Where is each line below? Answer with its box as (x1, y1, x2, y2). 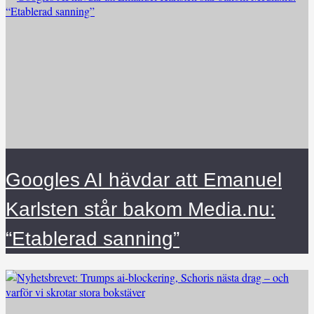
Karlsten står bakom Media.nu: (6, 198, 275, 220)
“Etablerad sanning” (6, 227, 179, 250)
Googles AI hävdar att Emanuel (6, 168, 282, 191)
